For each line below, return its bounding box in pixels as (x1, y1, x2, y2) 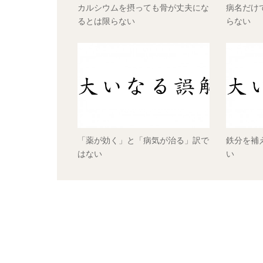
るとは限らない (77, 16, 135, 26)
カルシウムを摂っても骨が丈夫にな (77, 3, 209, 13)
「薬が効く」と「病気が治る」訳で (77, 136, 209, 146)
